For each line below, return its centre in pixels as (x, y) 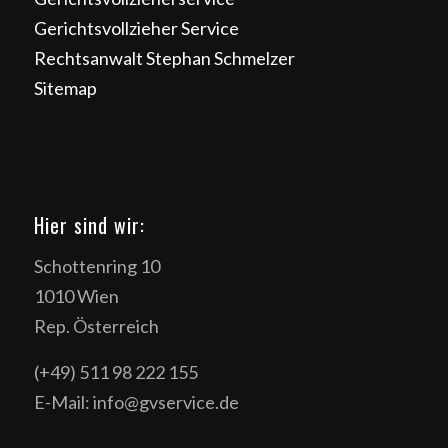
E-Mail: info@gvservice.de (136, 401)
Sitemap (65, 87)
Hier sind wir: (89, 225)
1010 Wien (76, 296)
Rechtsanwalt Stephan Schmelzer (164, 57)
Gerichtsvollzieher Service (136, 27)
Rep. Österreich (96, 326)
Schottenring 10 (96, 266)
